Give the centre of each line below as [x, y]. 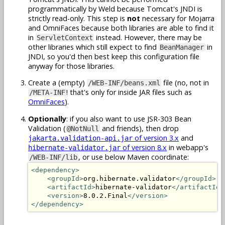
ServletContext [65, 37]
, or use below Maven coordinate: [134, 157]
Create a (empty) [58, 83]
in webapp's [188, 147]
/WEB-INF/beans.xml [124, 83]
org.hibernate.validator [130, 178]
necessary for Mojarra [177, 18]
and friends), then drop [139, 128]
